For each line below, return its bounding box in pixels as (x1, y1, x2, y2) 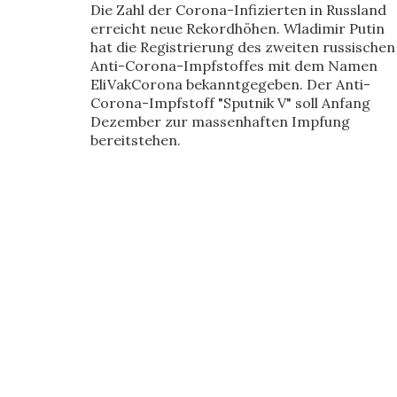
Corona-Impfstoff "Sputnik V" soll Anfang (90, 94, 370, 112)
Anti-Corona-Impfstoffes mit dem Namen (90, 57, 378, 74)
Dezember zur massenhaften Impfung (90, 113, 350, 130)
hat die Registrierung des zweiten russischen (90, 38, 395, 56)
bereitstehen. (90, 131, 181, 149)
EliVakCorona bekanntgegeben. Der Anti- (90, 75, 370, 93)
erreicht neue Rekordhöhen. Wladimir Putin (90, 19, 385, 37)
